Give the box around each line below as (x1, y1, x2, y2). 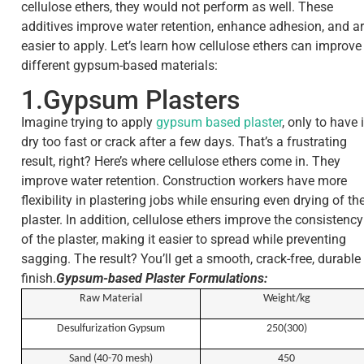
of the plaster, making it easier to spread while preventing (21, 232, 346, 248)
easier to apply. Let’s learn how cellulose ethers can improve (21, 37, 362, 54)
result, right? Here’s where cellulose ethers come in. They (21, 154, 340, 170)
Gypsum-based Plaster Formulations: (56, 271, 267, 287)
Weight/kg (262, 292, 310, 305)
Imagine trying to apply (21, 115, 156, 131)
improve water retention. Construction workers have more (21, 173, 347, 189)
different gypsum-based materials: (21, 57, 218, 73)
